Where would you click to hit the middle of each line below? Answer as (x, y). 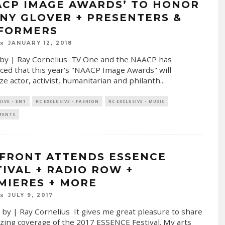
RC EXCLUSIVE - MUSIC (136, 101)
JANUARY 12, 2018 (40, 43)
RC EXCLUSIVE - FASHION (67, 101)
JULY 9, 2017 (30, 195)
